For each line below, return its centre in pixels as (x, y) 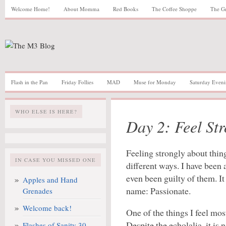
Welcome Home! (31, 9)
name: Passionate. (158, 191)
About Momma (81, 9)
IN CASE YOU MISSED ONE (55, 160)
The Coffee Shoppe (174, 9)
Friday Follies (77, 82)
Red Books (126, 9)
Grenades (38, 191)
